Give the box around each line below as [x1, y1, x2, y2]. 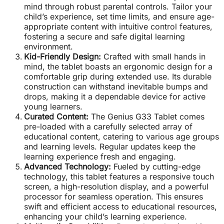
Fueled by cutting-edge [111, 161, 200, 172]
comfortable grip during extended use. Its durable [24, 71, 211, 82]
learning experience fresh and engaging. [24, 151, 176, 162]
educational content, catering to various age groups [24, 131, 219, 142]
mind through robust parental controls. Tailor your [24, 1, 212, 12]
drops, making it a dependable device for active [24, 91, 205, 102]
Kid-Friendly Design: [24, 51, 101, 62]
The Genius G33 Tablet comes [88, 111, 204, 122]
